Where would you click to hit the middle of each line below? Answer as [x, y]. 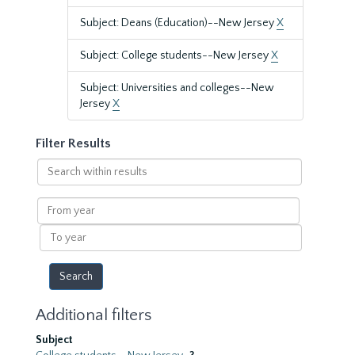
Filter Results [73, 143]
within [52, 181]
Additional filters [94, 315]
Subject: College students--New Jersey [176, 55]
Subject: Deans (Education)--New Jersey [178, 23]
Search [53, 166]
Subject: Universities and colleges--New [177, 88]
